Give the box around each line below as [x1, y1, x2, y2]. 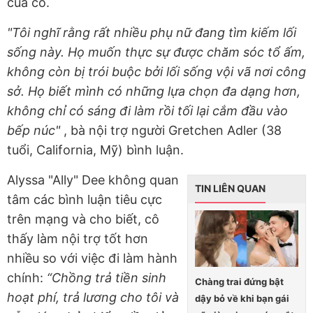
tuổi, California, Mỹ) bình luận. [7, 143, 184, 158]
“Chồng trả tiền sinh [47, 270, 166, 286]
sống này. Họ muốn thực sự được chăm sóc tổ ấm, [7, 45, 305, 60]
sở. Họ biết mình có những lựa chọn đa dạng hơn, [7, 84, 300, 99]
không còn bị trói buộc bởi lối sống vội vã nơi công [7, 64, 306, 80]
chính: [7, 270, 47, 286]
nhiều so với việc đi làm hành [7, 251, 177, 266]
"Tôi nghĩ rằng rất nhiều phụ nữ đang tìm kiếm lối [7, 25, 296, 41]
